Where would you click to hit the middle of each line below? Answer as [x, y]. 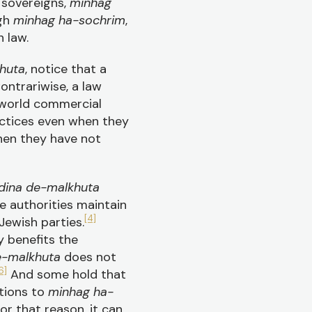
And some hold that [67, 274]
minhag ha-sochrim [69, 20]
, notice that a [66, 69]
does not [90, 257]
